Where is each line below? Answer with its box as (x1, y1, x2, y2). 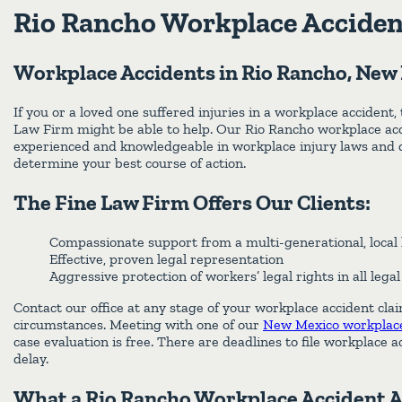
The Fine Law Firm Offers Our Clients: (13, 188, 371, 215)
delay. (13, 349, 48, 367)
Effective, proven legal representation (49, 249, 284, 267)
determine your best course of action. (13, 153, 246, 171)
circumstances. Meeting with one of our (13, 315, 263, 333)
